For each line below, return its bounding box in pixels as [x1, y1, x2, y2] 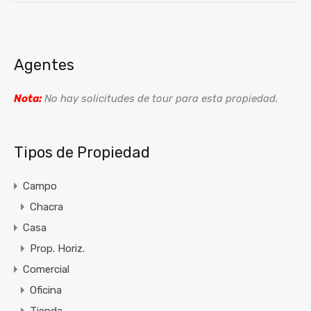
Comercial [23, 263, 69, 276]
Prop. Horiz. [30, 242, 85, 255]
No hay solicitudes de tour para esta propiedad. [42, 92, 278, 106]
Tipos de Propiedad [14, 143, 150, 162]
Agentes [14, 56, 74, 75]
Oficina [30, 284, 62, 297]
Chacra [30, 201, 63, 214]
